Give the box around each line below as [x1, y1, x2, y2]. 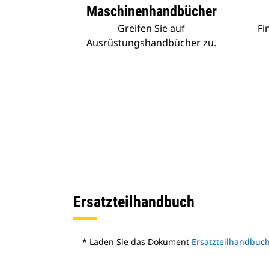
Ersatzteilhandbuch [73, 193, 195, 211]
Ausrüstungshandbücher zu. [86, 36, 216, 49]
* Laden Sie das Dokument [82, 236, 192, 247]
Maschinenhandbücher [86, 3, 217, 20]
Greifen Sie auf [118, 22, 185, 35]
